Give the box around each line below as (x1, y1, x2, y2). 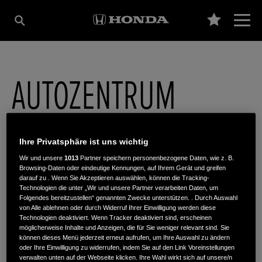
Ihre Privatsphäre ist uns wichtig (19, 137, 149, 147)
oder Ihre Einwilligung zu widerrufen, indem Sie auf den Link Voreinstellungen (19, 244, 235, 251)
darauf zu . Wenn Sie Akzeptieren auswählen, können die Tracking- (19, 174, 210, 182)
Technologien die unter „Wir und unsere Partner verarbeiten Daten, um (19, 184, 219, 192)
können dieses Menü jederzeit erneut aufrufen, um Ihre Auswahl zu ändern (19, 234, 230, 242)
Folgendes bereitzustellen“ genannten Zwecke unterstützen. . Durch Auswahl (19, 194, 238, 202)
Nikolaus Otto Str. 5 (12, 166, 78, 180)
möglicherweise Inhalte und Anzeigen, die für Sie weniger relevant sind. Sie (19, 224, 230, 232)
